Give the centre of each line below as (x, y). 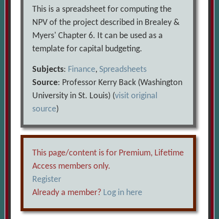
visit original (136, 96)
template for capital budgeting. (88, 49)
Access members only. (72, 167)
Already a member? (68, 193)
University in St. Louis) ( (74, 96)
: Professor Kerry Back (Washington (120, 83)
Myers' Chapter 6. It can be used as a (98, 36)
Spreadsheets (123, 70)
